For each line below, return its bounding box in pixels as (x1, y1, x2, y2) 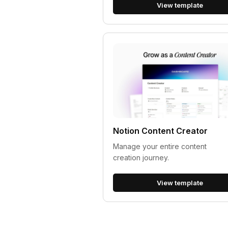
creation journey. (113, 153, 169, 162)
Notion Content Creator (113, 126, 208, 136)
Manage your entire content (113, 142, 207, 151)
